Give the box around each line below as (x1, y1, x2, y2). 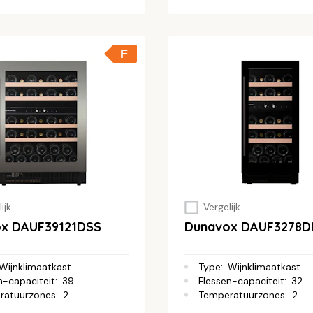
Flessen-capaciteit (198, 274, 284, 287)
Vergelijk (203, 201, 240, 214)
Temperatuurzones (198, 288, 285, 301)
